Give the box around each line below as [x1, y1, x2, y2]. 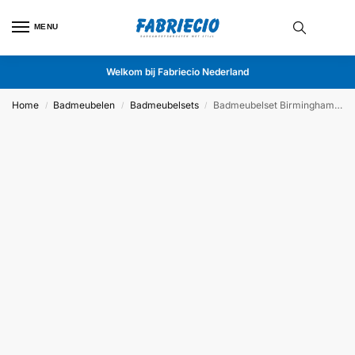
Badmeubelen [53, 99, 116, 111]
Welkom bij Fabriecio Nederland [106, 66, 249, 78]
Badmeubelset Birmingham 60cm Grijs [213, 99, 335, 111]
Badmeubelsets [129, 99, 199, 111]
